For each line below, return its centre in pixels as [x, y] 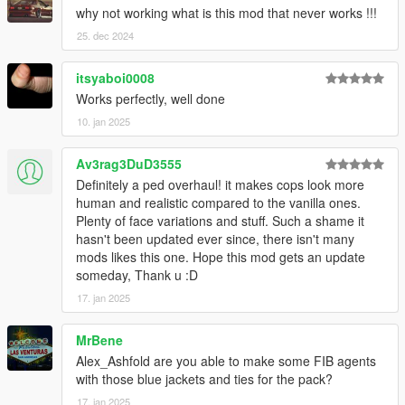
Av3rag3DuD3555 [129, 163]
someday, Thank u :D [137, 274]
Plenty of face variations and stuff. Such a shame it [220, 220]
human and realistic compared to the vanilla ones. [218, 202]
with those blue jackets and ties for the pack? [204, 378]
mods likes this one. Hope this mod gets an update [221, 256]
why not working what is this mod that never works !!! [226, 12]
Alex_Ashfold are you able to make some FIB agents [226, 360]
